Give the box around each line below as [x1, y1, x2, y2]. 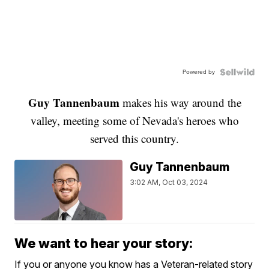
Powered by [182, 67, 215, 76]
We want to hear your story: [14, 235, 193, 251]
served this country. [90, 130, 179, 146]
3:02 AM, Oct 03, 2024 [130, 177, 208, 187]
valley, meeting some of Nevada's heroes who [30, 112, 239, 128]
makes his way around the [119, 94, 241, 110]
